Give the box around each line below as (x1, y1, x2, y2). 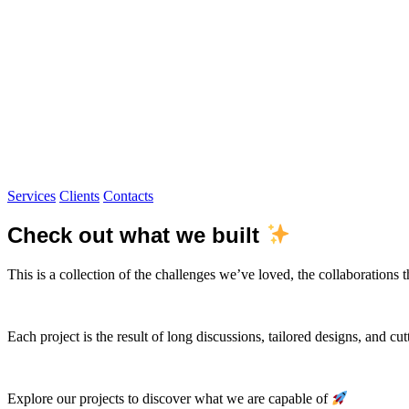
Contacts (103, 188, 153, 204)
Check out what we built (7, 222, 266, 247)
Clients (59, 188, 100, 204)
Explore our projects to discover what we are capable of (7, 391, 331, 407)
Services (7, 188, 56, 204)
